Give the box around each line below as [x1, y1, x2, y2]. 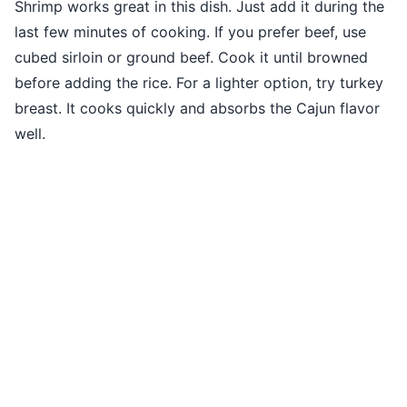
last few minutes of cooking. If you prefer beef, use [15, 22, 366, 41]
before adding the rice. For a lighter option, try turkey [15, 73, 383, 92]
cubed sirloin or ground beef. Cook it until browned [15, 47, 368, 66]
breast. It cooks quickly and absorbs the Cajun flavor [15, 98, 380, 117]
